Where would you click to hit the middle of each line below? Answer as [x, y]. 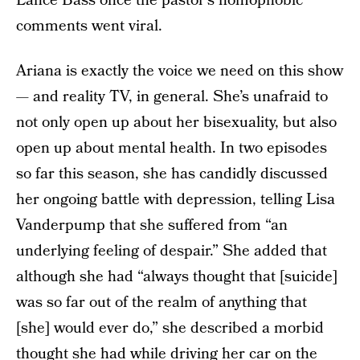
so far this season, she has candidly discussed [172, 174]
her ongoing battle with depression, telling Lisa [176, 200]
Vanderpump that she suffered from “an [152, 225]
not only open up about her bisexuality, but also [176, 123]
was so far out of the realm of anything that [162, 303]
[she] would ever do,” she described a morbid [170, 328]
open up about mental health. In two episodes [172, 148]
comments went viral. [89, 26]
